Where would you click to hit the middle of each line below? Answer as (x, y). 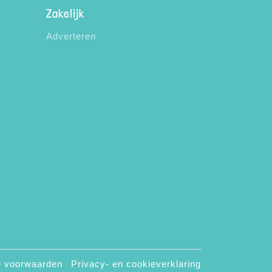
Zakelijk (65, 14)
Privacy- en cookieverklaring (136, 264)
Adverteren (71, 36)
